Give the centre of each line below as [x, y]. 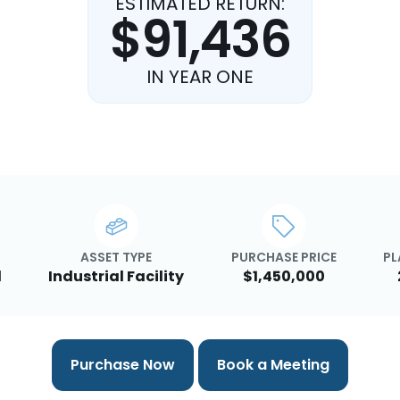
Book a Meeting [273, 365]
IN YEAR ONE [200, 77]
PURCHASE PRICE [283, 257]
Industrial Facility [117, 276]
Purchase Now [123, 365]
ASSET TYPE [117, 257]
